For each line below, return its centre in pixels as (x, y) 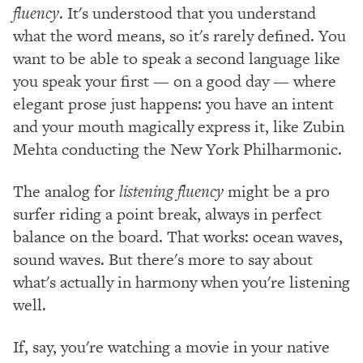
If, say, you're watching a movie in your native (171, 346)
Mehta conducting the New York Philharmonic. (177, 149)
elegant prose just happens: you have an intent (173, 103)
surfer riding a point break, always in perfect (167, 214)
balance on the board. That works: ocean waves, (178, 236)
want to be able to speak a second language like (177, 58)
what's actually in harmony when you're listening (181, 282)
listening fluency (171, 191)
